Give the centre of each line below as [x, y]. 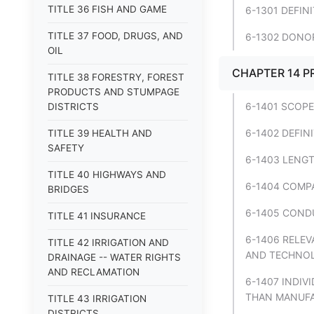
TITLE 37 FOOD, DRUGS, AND [115, 36]
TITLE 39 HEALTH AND [100, 133]
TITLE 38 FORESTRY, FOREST [116, 77]
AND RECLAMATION [94, 272]
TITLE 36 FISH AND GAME [107, 9]
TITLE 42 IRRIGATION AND [108, 243]
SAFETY [66, 148]
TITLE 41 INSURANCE [97, 216]
